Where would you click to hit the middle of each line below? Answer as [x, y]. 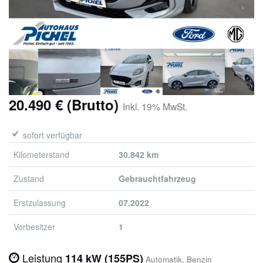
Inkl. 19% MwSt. [155, 107]
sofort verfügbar [51, 135]
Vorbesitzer [34, 227]
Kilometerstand [41, 155]
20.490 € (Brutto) [66, 105]
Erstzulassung [40, 203]
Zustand [29, 179]
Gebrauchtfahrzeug [157, 179]
